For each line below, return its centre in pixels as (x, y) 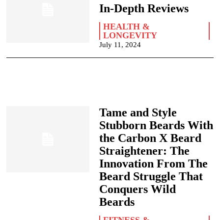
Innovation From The (153, 164)
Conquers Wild (137, 189)
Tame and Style (138, 112)
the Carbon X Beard (150, 138)
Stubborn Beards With (156, 125)
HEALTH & (126, 27)
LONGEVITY (130, 35)
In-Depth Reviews (144, 8)
